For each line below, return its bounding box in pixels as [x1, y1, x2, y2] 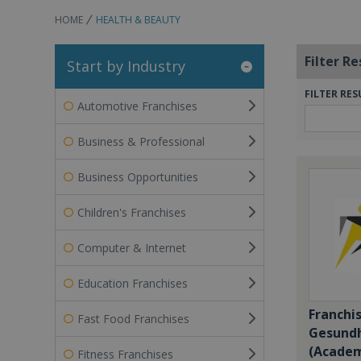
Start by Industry [67, 56, 185, 76]
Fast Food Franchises [77, 310, 189, 326]
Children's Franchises [77, 204, 186, 220]
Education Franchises [77, 275, 188, 291]
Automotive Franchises [77, 98, 197, 114]
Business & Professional [77, 133, 205, 149]
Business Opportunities [77, 168, 198, 185]
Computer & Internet [77, 239, 186, 255]
